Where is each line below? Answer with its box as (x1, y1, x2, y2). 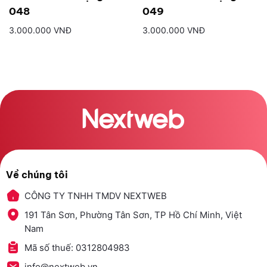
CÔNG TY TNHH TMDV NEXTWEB (24, 190, 167, 202)
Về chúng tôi (5, 169, 68, 181)
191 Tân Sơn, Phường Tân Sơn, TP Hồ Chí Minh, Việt (24, 209, 242, 221)
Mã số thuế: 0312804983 (24, 242, 130, 254)
